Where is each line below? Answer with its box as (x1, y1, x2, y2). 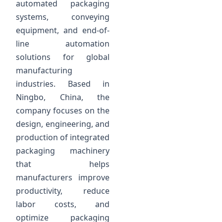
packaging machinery (16, 145, 110, 157)
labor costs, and (16, 199, 110, 210)
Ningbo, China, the (16, 92, 110, 103)
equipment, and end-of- (16, 25, 110, 36)
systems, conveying (16, 11, 110, 23)
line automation (16, 38, 110, 50)
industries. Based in (16, 78, 110, 90)
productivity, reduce (16, 185, 110, 197)
